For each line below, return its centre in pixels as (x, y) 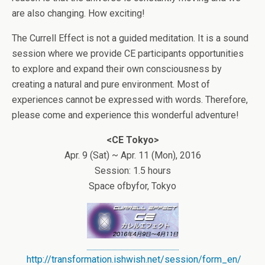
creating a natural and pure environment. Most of (111, 84)
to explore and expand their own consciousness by (117, 69)
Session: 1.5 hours (132, 170)
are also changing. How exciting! (78, 13)
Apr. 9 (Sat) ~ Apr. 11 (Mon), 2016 (132, 155)
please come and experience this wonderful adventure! (125, 115)
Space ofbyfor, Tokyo (132, 186)
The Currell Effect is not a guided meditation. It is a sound (130, 38)
